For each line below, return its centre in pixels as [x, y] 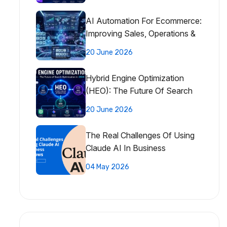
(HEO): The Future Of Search [139, 90]
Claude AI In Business [126, 148]
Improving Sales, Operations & [141, 33]
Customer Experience [125, 46]
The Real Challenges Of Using [140, 135]
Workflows [105, 160]
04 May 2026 [107, 167]
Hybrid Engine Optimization [135, 78]
